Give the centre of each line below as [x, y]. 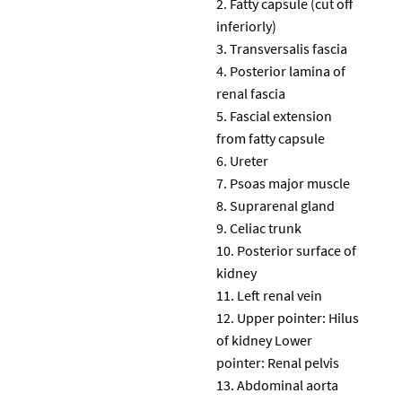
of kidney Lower [264, 340]
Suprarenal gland [282, 205]
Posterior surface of [297, 250]
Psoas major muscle [290, 183]
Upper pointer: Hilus [298, 317]
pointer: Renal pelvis [278, 362]
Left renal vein [280, 295]
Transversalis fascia [288, 48]
